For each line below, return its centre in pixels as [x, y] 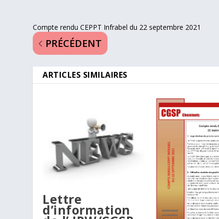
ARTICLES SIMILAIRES [85, 75]
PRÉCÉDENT [74, 44]
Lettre [62, 199]
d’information [87, 209]
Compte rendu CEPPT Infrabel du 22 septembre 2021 [117, 27]
